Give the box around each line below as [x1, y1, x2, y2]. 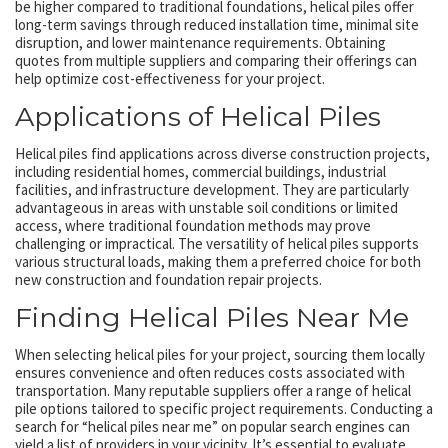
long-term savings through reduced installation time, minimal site [15, 14, 419, 34]
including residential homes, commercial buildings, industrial [15, 161, 386, 181]
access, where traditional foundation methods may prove [15, 215, 371, 235]
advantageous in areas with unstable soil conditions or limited [15, 197, 398, 217]
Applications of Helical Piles [15, 99, 381, 133]
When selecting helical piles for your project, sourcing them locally [15, 344, 425, 364]
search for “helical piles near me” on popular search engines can [15, 416, 410, 436]
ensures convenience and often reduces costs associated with [15, 362, 405, 382]
